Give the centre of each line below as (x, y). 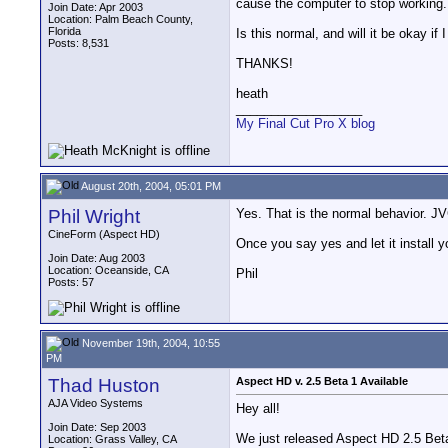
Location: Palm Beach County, (120, 19)
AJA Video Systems (95, 403)
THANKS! (264, 64)
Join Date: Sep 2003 (97, 427)
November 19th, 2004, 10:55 (149, 342)
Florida (64, 31)
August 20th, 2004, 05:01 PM (150, 185)
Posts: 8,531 (78, 43)
